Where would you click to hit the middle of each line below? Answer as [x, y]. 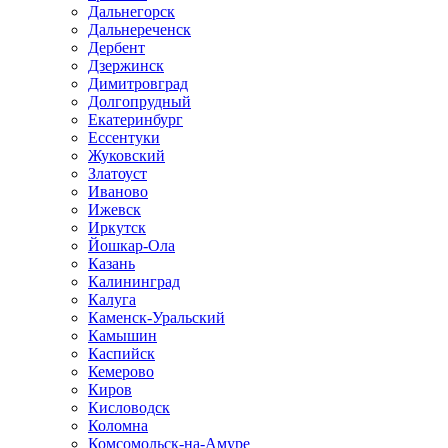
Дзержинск [126, 65]
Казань [111, 263]
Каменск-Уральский [156, 317]
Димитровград [138, 83]
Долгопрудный [139, 101]
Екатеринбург [135, 119]
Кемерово [121, 371]
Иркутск [117, 227]
